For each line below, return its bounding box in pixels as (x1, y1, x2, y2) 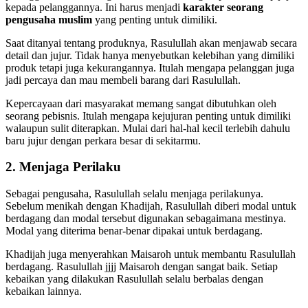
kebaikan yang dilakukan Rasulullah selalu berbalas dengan (5, 273, 263, 285)
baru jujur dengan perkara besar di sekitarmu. (5, 134, 201, 146)
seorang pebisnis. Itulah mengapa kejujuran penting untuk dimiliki (5, 109, 291, 122)
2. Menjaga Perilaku (5, 159, 121, 175)
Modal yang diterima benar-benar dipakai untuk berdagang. (5, 225, 263, 237)
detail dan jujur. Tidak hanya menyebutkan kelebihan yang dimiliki (5, 49, 294, 61)
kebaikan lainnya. (5, 285, 82, 298)
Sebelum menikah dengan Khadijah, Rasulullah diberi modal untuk (5, 200, 296, 212)
